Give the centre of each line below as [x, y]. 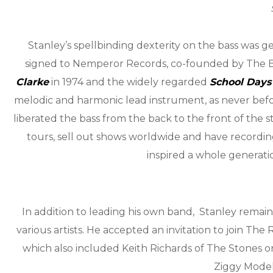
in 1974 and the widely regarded [129, 82]
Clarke [33, 82]
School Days [241, 82]
